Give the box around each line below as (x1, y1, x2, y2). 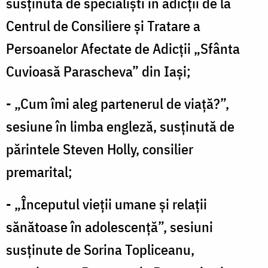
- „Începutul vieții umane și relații (6, 194, 207, 214)
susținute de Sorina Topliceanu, (6, 239, 194, 259)
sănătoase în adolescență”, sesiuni (6, 217, 213, 236)
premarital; (6, 162, 72, 181)
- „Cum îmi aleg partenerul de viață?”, (6, 93, 229, 113)
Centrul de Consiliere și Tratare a (6, 16, 200, 35)
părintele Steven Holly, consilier (6, 139, 193, 159)
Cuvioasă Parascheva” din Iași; (6, 61, 191, 81)
